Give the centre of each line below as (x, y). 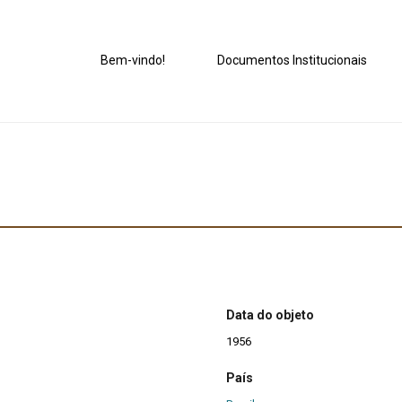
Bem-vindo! (133, 61)
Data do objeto (270, 315)
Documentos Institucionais (293, 61)
